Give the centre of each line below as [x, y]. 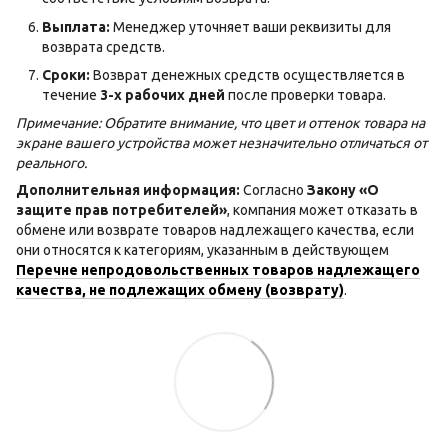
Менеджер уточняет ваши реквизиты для [250, 26]
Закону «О [343, 190]
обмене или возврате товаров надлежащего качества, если [215, 230]
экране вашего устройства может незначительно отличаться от [221, 143]
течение [71, 94]
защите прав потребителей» [121, 210]
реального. [51, 163]
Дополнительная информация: [128, 190]
